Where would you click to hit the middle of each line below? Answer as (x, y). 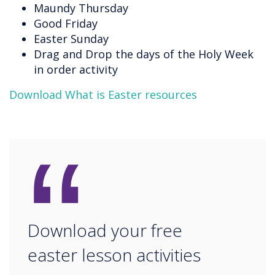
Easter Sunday (73, 39)
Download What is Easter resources (103, 95)
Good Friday (66, 24)
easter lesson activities (114, 255)
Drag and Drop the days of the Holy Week (144, 54)
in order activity (76, 70)
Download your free (105, 230)
